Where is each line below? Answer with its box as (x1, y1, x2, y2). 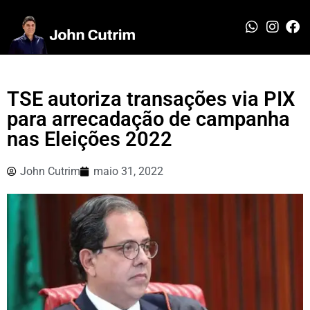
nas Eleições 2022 (7, 127, 172, 151)
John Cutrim (20, 164, 80, 178)
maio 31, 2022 (93, 164, 163, 178)
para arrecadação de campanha (7, 107, 290, 131)
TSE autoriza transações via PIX (7, 86, 295, 111)
